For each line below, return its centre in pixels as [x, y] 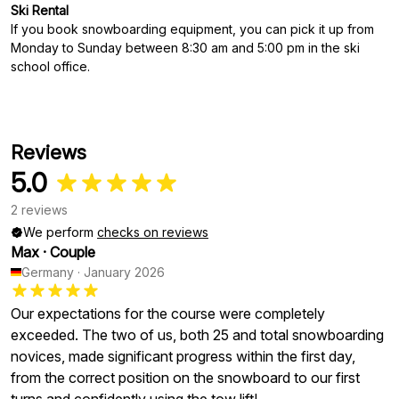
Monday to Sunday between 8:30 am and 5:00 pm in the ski [185, 48]
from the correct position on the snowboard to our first [185, 378]
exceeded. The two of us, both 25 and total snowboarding [197, 335]
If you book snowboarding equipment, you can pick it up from [192, 29]
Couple [73, 252]
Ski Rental [40, 10]
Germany [48, 272]
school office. [50, 66]
